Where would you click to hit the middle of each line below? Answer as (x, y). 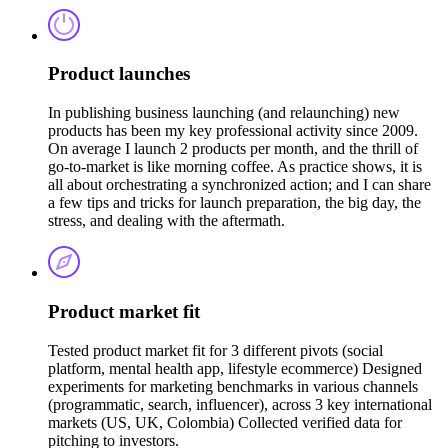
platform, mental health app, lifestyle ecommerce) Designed (235, 368)
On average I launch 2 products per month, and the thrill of (233, 149)
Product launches (119, 74)
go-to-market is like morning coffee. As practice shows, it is (235, 167)
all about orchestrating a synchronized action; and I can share (239, 185)
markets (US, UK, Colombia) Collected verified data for (225, 422)
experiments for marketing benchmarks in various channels (233, 386)
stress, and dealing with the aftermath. (166, 221)
